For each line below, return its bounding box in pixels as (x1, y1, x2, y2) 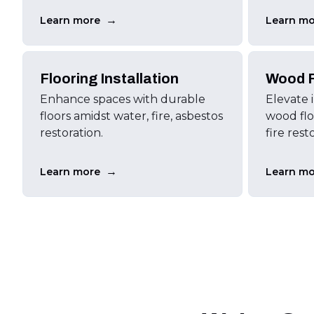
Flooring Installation (40, 71, 179, 86)
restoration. (40, 126, 103, 139)
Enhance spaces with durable (40, 93, 205, 106)
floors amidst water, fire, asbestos (40, 109, 223, 123)
